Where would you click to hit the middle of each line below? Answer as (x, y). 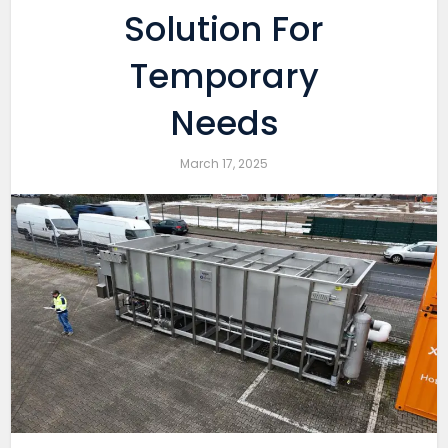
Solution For (224, 29)
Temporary (224, 76)
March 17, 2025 (224, 163)
